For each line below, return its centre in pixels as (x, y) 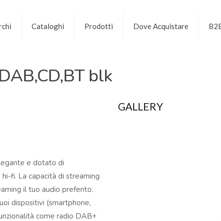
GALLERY (141, 106)
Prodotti (98, 26)
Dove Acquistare (161, 26)
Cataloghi (48, 26)
